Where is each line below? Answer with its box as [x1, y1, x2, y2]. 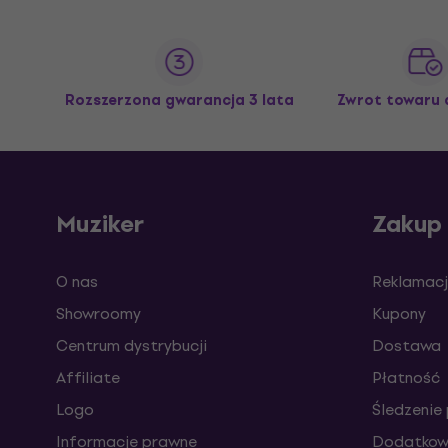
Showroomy [56, 300, 141, 326]
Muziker [56, 204, 144, 243]
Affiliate [56, 364, 120, 390]
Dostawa [372, 332, 441, 358]
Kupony [372, 300, 426, 326]
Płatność [372, 364, 440, 390]
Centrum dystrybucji [56, 332, 207, 358]
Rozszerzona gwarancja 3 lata [64, 88, 294, 112]
